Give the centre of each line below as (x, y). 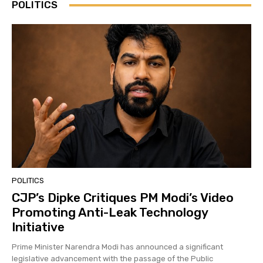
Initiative (38, 227)
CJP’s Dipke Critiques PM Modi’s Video (123, 198)
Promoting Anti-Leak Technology (110, 213)
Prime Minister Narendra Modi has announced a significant (117, 247)
